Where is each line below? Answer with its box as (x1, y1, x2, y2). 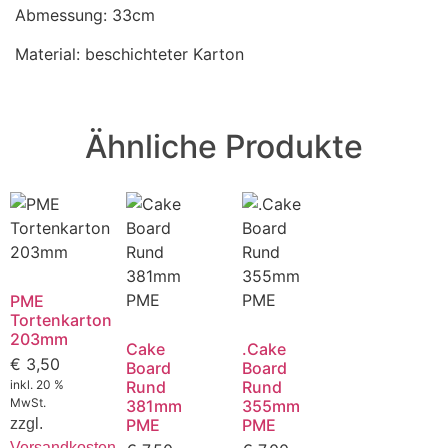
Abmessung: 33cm (15, 5, 155, 26)
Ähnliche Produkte (85, 127, 363, 167)
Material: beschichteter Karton (15, 43, 244, 64)
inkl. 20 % (10, 377, 64, 393)
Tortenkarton (10, 310, 112, 331)
